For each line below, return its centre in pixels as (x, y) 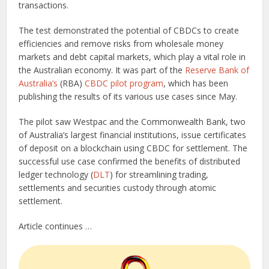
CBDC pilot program (124, 83)
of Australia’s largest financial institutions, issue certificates (133, 135)
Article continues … (56, 226)
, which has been (196, 83)
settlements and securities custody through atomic (118, 188)
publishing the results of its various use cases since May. (129, 97)
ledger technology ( (56, 175)
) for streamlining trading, (159, 175)
